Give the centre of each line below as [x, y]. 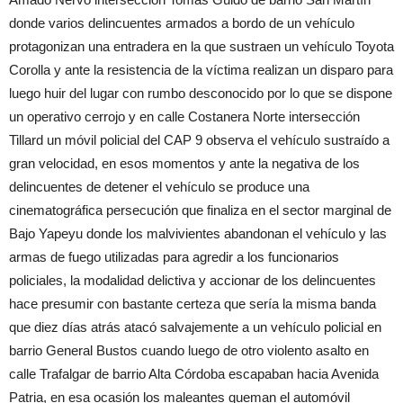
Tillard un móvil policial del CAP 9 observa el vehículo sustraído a [199, 140]
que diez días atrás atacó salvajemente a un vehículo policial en [195, 327]
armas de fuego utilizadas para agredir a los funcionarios [174, 257]
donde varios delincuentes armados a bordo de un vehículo [182, 23]
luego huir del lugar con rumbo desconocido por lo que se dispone [201, 93]
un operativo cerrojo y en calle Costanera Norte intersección [184, 116]
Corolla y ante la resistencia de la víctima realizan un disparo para [201, 70]
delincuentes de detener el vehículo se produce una [159, 187]
